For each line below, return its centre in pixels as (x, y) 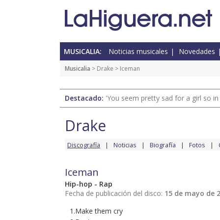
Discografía (84, 145)
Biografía (163, 145)
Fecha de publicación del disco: (115, 193)
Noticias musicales (138, 52)
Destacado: (85, 98)
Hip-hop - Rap (89, 184)
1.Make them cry (96, 211)
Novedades (197, 52)
